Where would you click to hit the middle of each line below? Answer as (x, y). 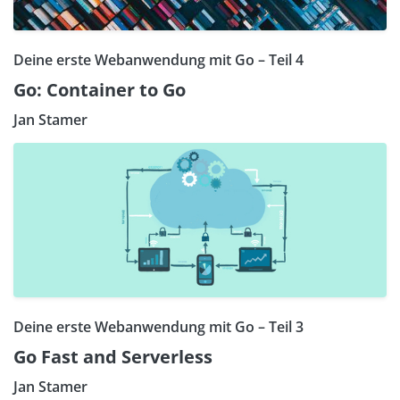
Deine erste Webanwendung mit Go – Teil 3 (158, 327)
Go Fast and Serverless (113, 357)
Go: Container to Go (100, 90)
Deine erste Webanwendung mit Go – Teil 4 (158, 60)
